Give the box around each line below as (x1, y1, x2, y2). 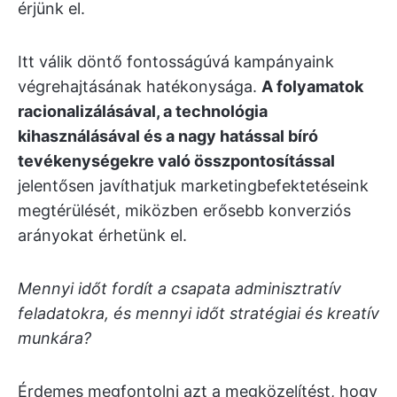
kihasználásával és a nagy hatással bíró (18, 127, 318, 145)
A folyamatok (261, 77, 363, 96)
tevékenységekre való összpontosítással (18, 152, 335, 170)
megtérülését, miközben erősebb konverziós (18, 201, 351, 220)
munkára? (18, 329, 91, 347)
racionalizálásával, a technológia (18, 102, 268, 121)
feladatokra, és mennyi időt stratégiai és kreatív (18, 304, 379, 323)
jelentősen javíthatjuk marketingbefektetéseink (18, 176, 369, 195)
